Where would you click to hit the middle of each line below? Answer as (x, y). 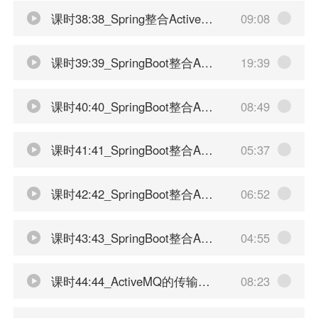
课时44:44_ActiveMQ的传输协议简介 (122, 281)
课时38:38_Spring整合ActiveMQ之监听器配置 (124, 19)
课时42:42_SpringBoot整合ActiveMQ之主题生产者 (124, 194)
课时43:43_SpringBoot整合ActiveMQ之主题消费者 (124, 237)
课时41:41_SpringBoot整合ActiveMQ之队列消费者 (124, 150)
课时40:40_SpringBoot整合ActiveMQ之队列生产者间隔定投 (124, 106)
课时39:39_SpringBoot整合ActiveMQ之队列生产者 (124, 62)
